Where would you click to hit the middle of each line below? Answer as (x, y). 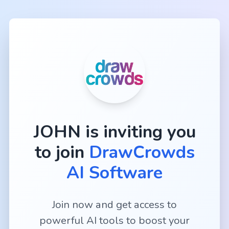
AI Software (114, 173)
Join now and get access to (114, 204)
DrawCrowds (142, 152)
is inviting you (140, 132)
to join (59, 152)
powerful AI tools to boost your (114, 220)
